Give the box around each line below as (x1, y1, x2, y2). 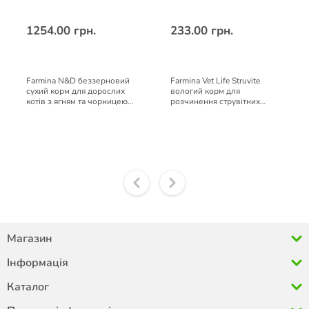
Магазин (7, 231, 52, 246)
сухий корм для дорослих (26, 86, 125, 97)
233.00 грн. (170, 23, 233, 39)
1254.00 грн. (26, 23, 96, 39)
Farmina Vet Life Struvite (170, 75, 260, 86)
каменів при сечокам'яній (170, 106, 270, 117)
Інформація (7, 255, 68, 270)
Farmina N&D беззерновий (26, 75, 130, 86)
